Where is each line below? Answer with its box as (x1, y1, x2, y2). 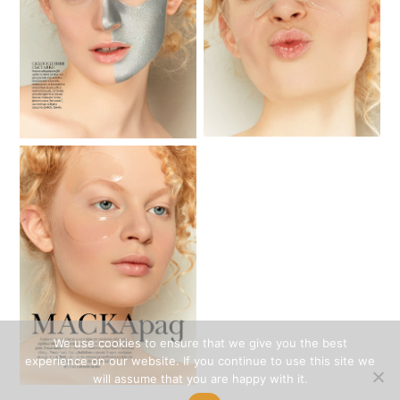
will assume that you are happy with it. (92, 371, 308, 386)
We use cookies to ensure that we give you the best (53, 336, 347, 350)
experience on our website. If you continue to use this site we (25, 354, 375, 368)
